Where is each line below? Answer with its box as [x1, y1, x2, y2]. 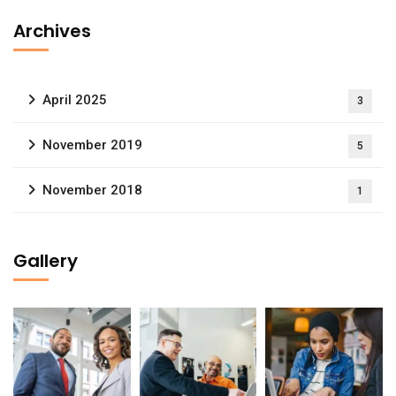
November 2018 [42, 182, 142, 198]
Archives [13, 19, 91, 43]
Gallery [13, 248, 78, 273]
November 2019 [42, 137, 142, 153]
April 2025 [42, 92, 107, 108]
